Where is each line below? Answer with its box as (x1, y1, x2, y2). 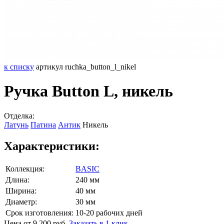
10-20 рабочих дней (75, 208, 142, 217)
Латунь (4, 120, 28, 129)
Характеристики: (4, 139, 99, 152)
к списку (4, 62, 34, 71)
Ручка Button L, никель (4, 82, 173, 100)
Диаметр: (5, 197, 37, 206)
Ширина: (5, 186, 36, 195)
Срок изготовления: (5, 208, 73, 217)
